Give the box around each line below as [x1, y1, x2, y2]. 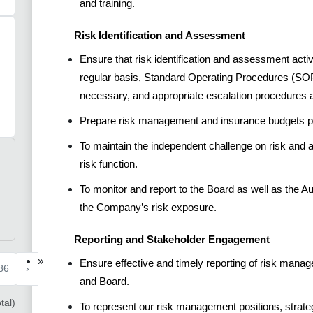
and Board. [80, 275, 129, 287]
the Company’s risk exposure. [80, 201, 217, 213]
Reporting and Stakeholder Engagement [74, 233, 270, 245]
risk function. [80, 157, 138, 170]
